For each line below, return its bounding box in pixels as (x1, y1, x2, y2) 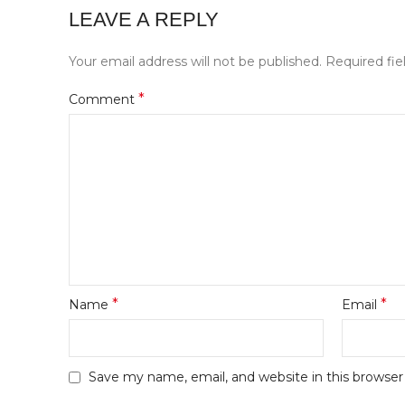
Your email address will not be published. (69, 53, 322, 71)
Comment (69, 91, 138, 108)
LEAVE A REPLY (69, 8, 219, 32)
